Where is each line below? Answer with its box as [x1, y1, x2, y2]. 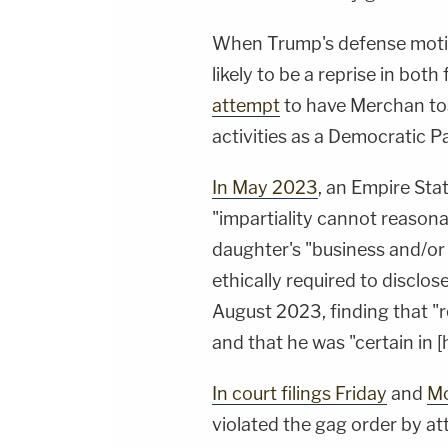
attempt [212, 94, 280, 116]
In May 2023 [212, 176, 318, 198]
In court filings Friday [212, 382, 387, 404]
